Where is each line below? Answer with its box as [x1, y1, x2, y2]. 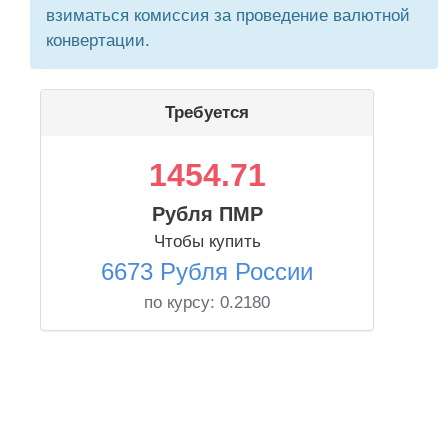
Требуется [165, 103, 249, 122]
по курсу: [144, 293, 220, 312]
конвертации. [46, 31, 150, 50]
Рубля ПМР [151, 203, 263, 225]
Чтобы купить [153, 232, 261, 251]
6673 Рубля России [101, 258, 313, 285]
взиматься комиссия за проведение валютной [46, 6, 410, 25]
